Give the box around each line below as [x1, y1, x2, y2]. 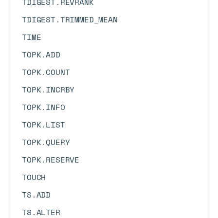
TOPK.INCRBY [22, 84, 75, 95]
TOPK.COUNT [22, 66, 70, 78]
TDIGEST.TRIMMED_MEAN [22, 14, 118, 25]
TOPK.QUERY [22, 136, 70, 148]
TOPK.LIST [22, 119, 65, 130]
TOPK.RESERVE [22, 154, 80, 165]
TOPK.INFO [22, 101, 65, 113]
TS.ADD [22, 189, 51, 200]
